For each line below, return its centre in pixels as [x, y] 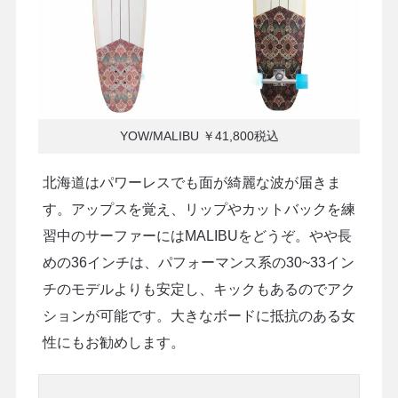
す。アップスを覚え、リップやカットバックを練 [199, 209]
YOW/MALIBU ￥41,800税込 [199, 136]
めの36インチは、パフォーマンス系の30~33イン [198, 262]
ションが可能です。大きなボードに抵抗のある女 [199, 315]
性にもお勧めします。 [113, 342]
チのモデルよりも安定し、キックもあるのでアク [199, 289]
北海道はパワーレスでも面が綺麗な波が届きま [191, 182]
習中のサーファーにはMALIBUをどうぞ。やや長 [197, 235]
